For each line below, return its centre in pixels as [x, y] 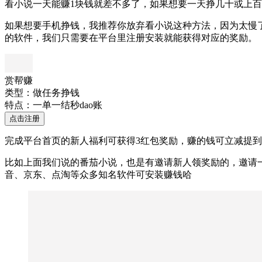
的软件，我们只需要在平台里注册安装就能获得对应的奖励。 [131, 37]
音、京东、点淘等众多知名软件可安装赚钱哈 [98, 174]
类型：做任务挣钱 [42, 92]
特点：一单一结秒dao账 [54, 105]
